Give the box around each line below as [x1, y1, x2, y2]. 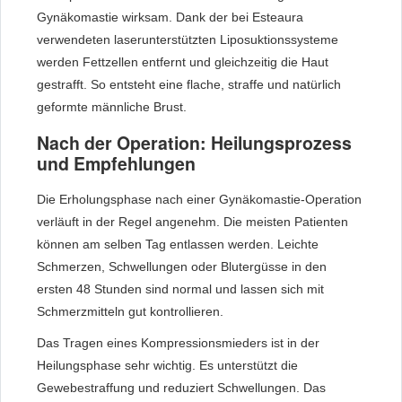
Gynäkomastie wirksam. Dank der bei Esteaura [37, 9, 303, 24]
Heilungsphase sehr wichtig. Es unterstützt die [37, 357, 298, 372]
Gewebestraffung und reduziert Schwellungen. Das [37, 380, 326, 395]
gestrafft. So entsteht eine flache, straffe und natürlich [37, 76, 341, 92]
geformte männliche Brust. [37, 99, 187, 114]
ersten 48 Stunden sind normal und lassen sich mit [37, 281, 324, 296]
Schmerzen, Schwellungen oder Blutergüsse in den [37, 258, 327, 274]
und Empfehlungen [37, 150, 196, 176]
